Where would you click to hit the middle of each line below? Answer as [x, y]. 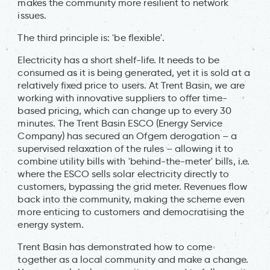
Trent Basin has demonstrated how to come [115, 246]
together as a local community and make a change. [133, 259]
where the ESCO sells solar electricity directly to [124, 174]
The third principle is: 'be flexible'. [91, 37]
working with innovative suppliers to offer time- [123, 98]
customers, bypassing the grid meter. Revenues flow [133, 186]
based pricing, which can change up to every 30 [125, 110]
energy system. [51, 224]
